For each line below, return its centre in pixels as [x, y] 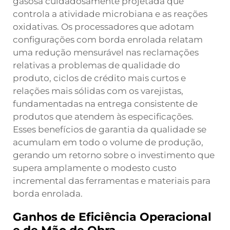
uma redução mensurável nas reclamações [106, 52]
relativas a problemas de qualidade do [97, 65]
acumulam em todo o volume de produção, [108, 142]
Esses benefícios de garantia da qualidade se [110, 129]
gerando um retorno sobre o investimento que [114, 155]
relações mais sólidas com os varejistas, [98, 91]
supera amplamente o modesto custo [95, 168]
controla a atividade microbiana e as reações [110, 14]
